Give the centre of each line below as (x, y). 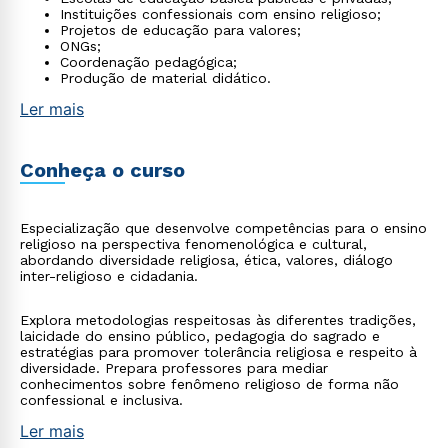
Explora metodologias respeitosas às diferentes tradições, (218, 320)
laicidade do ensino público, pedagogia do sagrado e (200, 336)
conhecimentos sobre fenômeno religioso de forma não (209, 384)
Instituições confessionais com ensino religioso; (220, 14)
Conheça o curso (102, 170)
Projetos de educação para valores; (180, 30)
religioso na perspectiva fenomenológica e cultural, (193, 244)
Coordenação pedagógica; (148, 62)
